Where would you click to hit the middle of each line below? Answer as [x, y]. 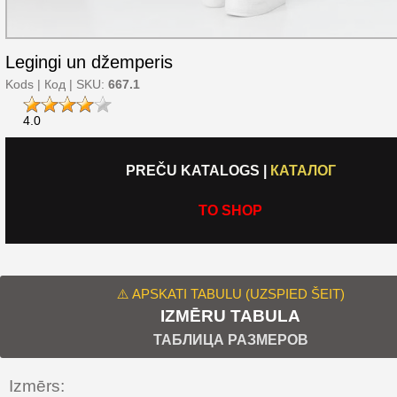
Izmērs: [37, 386]
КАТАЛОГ [303, 171]
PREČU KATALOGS [192, 171]
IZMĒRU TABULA [230, 316]
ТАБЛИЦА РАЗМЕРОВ [230, 339]
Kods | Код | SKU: [55, 84]
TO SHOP [230, 210]
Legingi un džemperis [89, 62]
